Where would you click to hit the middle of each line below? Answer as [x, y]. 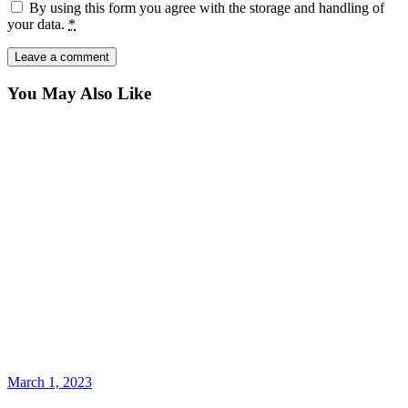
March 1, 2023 [50, 382]
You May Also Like [79, 93]
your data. [38, 25]
